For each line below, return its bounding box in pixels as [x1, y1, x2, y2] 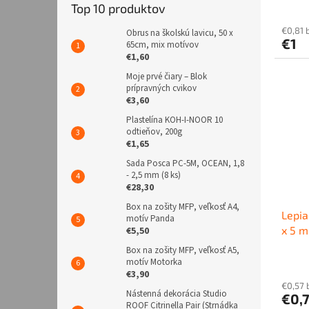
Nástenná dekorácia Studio [126, 288, 227, 301]
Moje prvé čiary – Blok [126, 70, 207, 83]
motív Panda [126, 212, 175, 226]
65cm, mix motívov [126, 39, 199, 52]
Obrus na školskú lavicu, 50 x [126, 27, 233, 40]
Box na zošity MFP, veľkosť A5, [126, 244, 239, 257]
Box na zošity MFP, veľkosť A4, [126, 201, 239, 214]
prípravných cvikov [126, 82, 197, 95]
